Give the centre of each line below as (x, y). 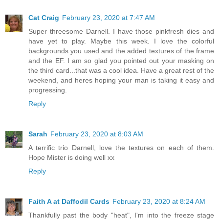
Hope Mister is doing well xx (71, 157)
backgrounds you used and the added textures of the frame (121, 51)
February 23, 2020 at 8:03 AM (97, 134)
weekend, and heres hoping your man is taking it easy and (121, 80)
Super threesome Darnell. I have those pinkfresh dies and (121, 31)
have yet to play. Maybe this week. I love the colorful (121, 41)
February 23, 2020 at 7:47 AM (109, 17)
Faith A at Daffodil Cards (69, 201)
